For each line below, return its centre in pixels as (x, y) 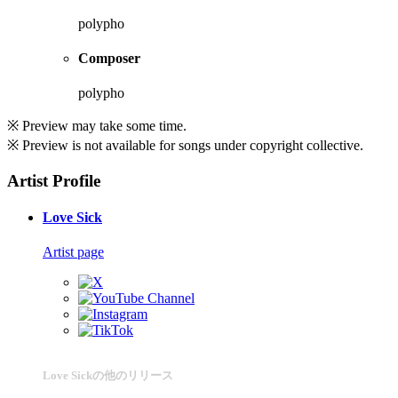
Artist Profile (54, 180)
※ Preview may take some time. (97, 126)
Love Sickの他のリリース (108, 375)
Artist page (73, 252)
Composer (109, 58)
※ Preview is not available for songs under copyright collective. (185, 146)
